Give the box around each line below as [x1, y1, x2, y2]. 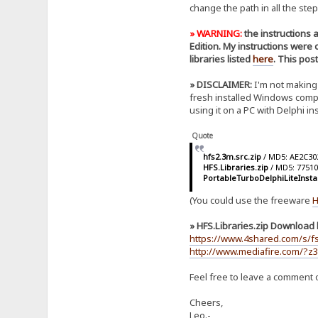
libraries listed [189, 52, 253, 65]
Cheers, [189, 296, 223, 309]
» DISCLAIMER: [189, 77, 252, 91]
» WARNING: [189, 26, 242, 40]
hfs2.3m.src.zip [203, 150, 262, 162]
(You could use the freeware [189, 194, 312, 207]
